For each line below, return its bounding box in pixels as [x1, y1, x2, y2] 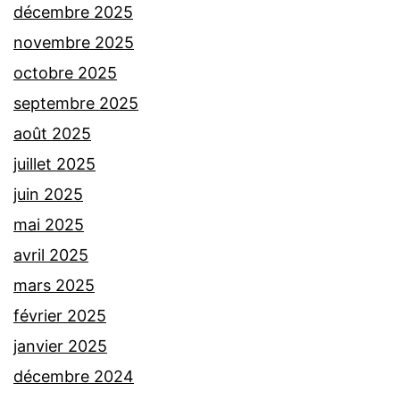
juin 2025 [13, 185, 83, 204]
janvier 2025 [13, 337, 107, 356]
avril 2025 [13, 246, 88, 265]
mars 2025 [13, 276, 95, 296]
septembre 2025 [13, 94, 138, 113]
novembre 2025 [13, 33, 134, 53]
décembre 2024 [13, 367, 134, 387]
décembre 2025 [13, 3, 133, 22]
